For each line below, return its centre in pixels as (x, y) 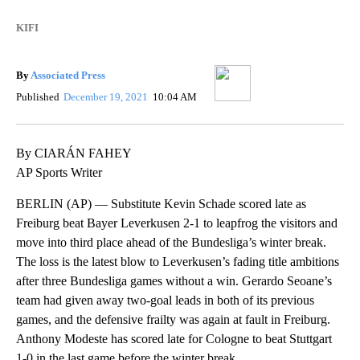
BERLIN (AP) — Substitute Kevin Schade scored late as (161, 204)
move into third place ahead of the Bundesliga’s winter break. (171, 242)
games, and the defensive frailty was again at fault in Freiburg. (173, 319)
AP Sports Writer (59, 172)
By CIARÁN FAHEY (74, 153)
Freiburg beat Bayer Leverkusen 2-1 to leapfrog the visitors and (177, 223)
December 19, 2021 (107, 97)
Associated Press (68, 75)
